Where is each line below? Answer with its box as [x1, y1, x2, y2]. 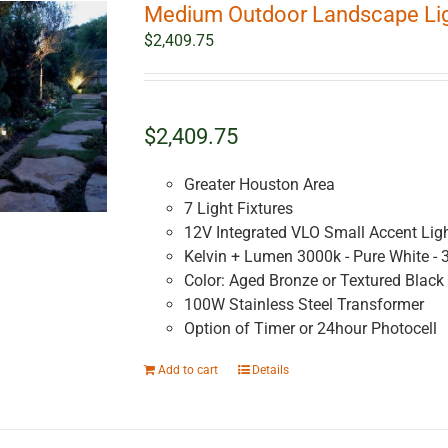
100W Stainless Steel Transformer [183, 295, 428, 315]
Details [251, 363, 289, 378]
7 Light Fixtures [183, 199, 297, 219]
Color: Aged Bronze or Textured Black [183, 271, 444, 291]
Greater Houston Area [183, 175, 335, 195]
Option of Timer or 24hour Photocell [183, 319, 437, 339]
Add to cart [157, 363, 218, 378]
